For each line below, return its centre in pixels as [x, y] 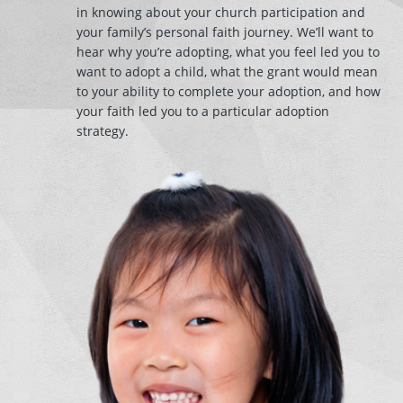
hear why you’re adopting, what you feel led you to [228, 52]
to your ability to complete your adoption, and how [228, 91]
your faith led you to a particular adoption [203, 111]
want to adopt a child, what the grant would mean [227, 72]
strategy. [103, 131]
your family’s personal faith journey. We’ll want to [225, 32]
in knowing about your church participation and [221, 12]
